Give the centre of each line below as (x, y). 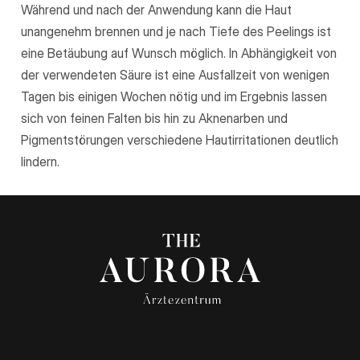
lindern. (41, 161)
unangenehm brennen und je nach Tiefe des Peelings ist (176, 31)
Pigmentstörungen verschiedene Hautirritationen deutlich (180, 139)
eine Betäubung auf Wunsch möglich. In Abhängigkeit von (179, 53)
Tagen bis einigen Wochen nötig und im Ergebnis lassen (174, 96)
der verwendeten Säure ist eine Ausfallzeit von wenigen (176, 74)
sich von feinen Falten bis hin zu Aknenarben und (155, 118)
